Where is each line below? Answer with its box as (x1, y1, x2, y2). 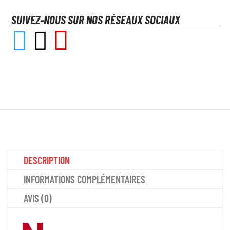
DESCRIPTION (24, 154, 70, 166)
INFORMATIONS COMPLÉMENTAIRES (24, 172, 146, 185)
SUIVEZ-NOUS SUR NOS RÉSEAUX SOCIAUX (11, 12, 181, 27)
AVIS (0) (24, 191, 52, 204)
